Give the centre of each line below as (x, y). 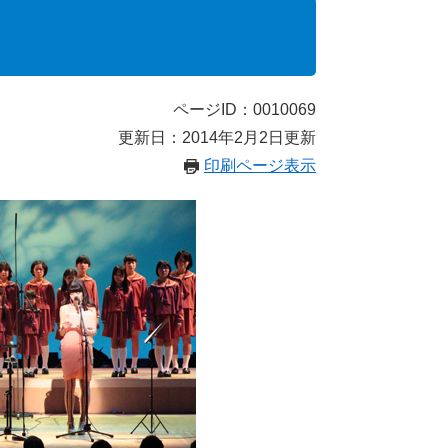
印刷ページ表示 (260, 165)
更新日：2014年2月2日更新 (217, 137)
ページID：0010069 (244, 109)
